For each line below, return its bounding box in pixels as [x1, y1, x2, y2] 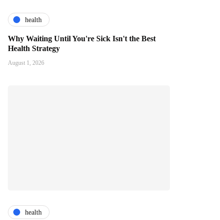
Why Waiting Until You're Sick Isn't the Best [8, 34, 156, 43]
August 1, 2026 [8, 59, 44, 67]
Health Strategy [8, 44, 60, 53]
